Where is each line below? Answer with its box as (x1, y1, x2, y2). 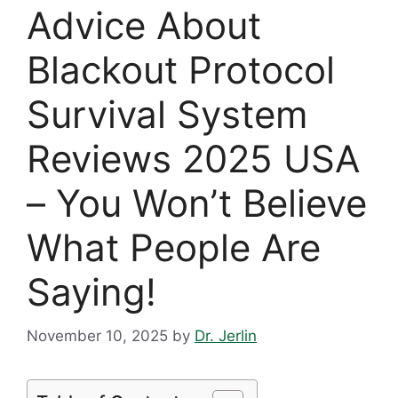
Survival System (27, 92, 308, 138)
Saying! (27, 269, 156, 315)
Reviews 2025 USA (27, 136, 360, 182)
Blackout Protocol (27, 47, 335, 93)
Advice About (27, 3, 261, 49)
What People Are (27, 225, 321, 271)
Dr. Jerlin (195, 326, 257, 345)
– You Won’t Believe (27, 180, 367, 227)
